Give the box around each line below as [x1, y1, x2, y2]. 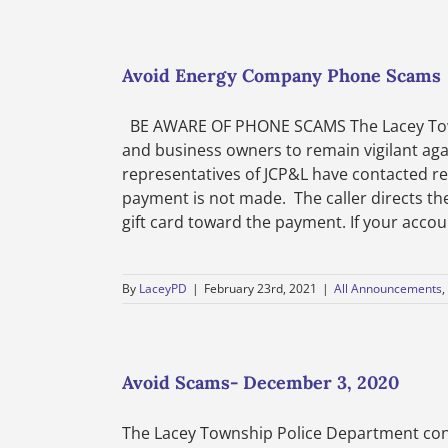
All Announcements [334, 280, 442, 297]
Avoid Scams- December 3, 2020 [122, 371, 399, 394]
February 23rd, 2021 [204, 280, 317, 297]
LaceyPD [139, 280, 187, 297]
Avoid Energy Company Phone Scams [122, 64, 441, 87]
